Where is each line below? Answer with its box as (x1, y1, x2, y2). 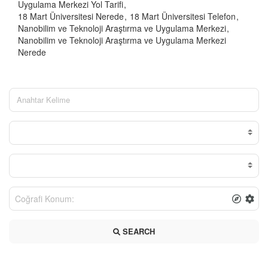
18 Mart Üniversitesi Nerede (18, 10, 124, 22)
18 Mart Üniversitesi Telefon (130, 10, 236, 22)
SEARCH (120, 225, 155, 237)
